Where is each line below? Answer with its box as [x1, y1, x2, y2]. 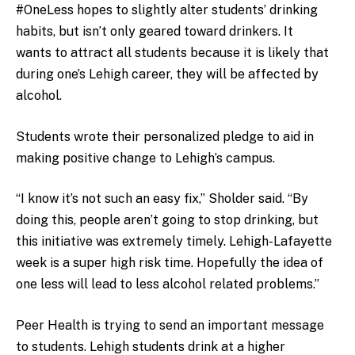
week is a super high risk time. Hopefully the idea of [16, 255, 323, 271]
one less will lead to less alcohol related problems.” [16, 277, 319, 292]
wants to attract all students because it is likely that [16, 45, 329, 60]
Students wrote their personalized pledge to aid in [16, 128, 314, 144]
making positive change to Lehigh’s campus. [16, 150, 275, 166]
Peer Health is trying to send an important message [16, 317, 324, 333]
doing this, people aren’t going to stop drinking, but [16, 212, 319, 228]
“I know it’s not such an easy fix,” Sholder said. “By [16, 191, 308, 207]
